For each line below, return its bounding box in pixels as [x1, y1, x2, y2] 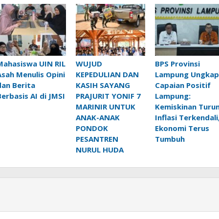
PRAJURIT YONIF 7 [75, 91, 141, 101]
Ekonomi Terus [154, 123, 209, 133]
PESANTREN [75, 134, 118, 144]
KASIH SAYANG [75, 80, 130, 90]
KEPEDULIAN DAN [75, 69, 139, 80]
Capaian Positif [154, 80, 211, 90]
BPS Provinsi [154, 59, 200, 69]
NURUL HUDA [75, 145, 124, 155]
